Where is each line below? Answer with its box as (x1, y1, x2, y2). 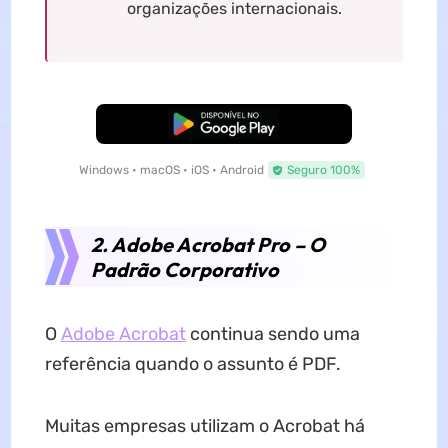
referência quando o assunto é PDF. (44, 353, 341, 376)
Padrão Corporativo (90, 257, 279, 283)
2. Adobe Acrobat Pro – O (90, 232, 325, 258)
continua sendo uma (185, 323, 360, 346)
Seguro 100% (287, 163, 360, 178)
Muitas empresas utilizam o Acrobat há (44, 415, 365, 438)
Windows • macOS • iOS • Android (79, 163, 264, 178)
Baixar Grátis (186, 117, 262, 132)
